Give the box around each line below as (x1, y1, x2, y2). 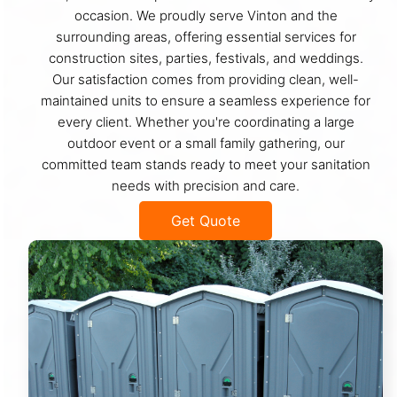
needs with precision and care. (112, 176, 300, 194)
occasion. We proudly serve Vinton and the (74, 6, 338, 24)
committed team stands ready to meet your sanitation (41, 155, 370, 173)
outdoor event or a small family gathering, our (66, 134, 345, 152)
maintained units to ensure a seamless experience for (41, 91, 370, 109)
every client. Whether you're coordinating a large (57, 113, 354, 130)
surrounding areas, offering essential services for (55, 27, 356, 45)
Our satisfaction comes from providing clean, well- (52, 70, 359, 88)
